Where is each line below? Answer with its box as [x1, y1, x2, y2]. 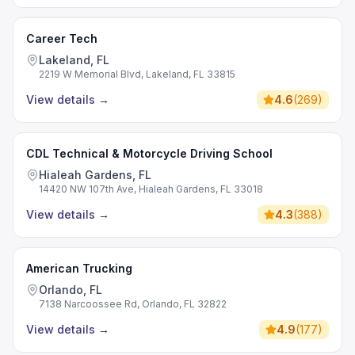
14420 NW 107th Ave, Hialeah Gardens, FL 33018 [39, 183, 263, 195]
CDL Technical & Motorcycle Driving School [26, 147, 273, 160]
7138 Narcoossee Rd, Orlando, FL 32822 [39, 298, 227, 310]
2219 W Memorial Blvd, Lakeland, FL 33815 [39, 68, 235, 80]
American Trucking [26, 261, 132, 275]
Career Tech [26, 32, 97, 45]
